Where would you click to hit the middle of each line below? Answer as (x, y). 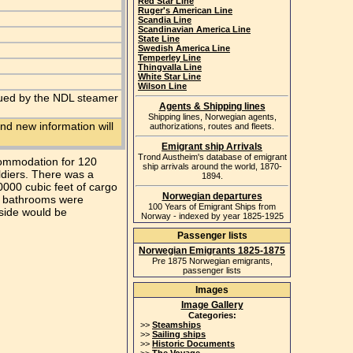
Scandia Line (165, 20)
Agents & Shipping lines (212, 106)
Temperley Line (169, 58)
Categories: (212, 315)
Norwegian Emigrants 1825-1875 (212, 251)
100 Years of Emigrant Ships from (212, 206)
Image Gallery (212, 305)
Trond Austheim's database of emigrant (212, 157)
